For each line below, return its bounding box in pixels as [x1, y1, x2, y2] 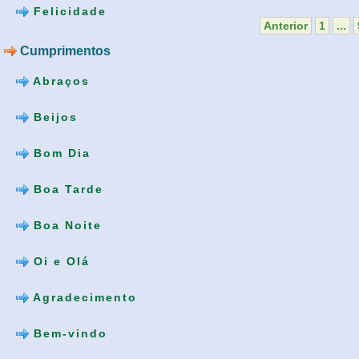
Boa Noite [29, 218, 102, 232]
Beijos [29, 110, 78, 123]
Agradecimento [29, 290, 137, 304]
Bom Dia [29, 146, 91, 159]
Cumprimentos [17, 43, 111, 58]
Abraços [29, 74, 90, 87]
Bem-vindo [29, 326, 107, 340]
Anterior [263, 19, 308, 33]
